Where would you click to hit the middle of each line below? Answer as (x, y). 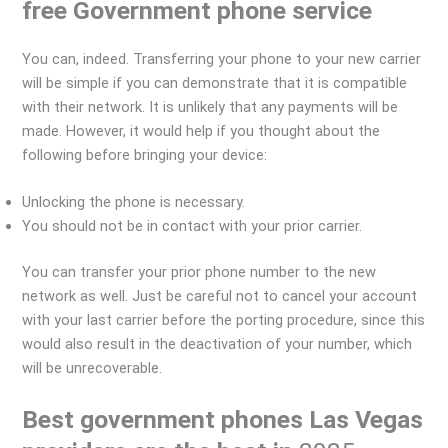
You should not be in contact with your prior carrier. (192, 226)
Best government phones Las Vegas (223, 419)
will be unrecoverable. (92, 368)
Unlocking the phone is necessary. (134, 202)
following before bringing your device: (145, 154)
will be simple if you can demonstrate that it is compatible (215, 82)
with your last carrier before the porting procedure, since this (224, 320)
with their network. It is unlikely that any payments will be (210, 106)
